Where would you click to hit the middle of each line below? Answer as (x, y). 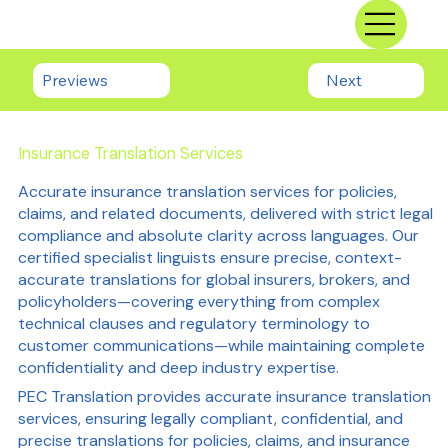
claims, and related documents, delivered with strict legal (225, 214)
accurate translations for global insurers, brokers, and (213, 280)
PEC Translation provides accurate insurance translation (224, 397)
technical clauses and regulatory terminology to (193, 324)
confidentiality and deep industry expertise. (178, 368)
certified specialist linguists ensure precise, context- (209, 258)
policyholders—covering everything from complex (198, 302)
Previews (74, 80)
